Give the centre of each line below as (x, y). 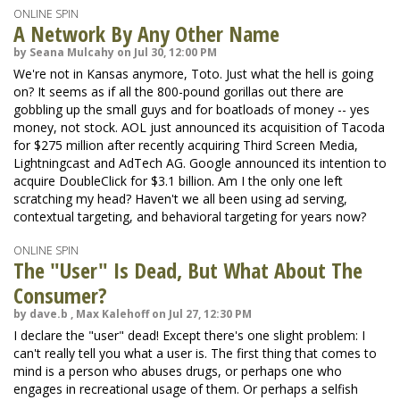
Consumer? (60, 295)
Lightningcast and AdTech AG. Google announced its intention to (200, 163)
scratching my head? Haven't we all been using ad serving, (180, 199)
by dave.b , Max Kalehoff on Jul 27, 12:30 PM (133, 314)
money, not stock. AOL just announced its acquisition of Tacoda (199, 127)
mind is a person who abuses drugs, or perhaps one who (178, 371)
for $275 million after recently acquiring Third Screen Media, (186, 145)
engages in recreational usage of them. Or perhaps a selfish (186, 389)
